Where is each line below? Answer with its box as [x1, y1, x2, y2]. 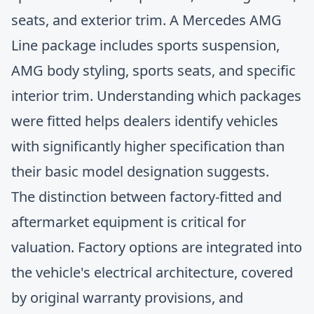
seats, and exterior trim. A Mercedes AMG [11, 11, 282, 29]
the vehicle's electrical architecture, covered [11, 263, 293, 282]
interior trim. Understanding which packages [11, 86, 301, 105]
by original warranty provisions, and [11, 288, 243, 307]
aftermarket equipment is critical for [11, 212, 246, 231]
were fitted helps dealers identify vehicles [11, 111, 278, 130]
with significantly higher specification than [11, 137, 285, 156]
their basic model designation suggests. [11, 162, 269, 181]
